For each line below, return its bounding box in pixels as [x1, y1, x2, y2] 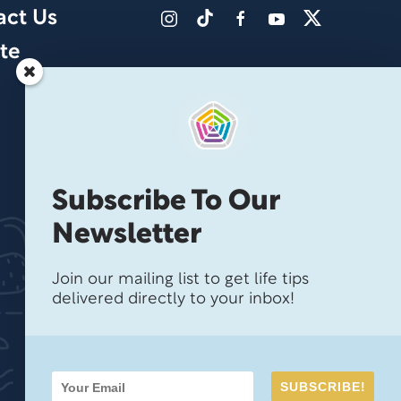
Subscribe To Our [52, 189, 279, 215]
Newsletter [52, 222, 201, 248]
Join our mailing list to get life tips [52, 272, 309, 287]
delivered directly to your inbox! [52, 292, 294, 307]
